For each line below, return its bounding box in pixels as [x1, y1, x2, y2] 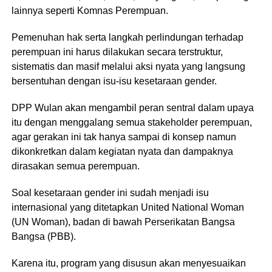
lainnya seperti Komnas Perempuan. [11, 5, 168, 16]
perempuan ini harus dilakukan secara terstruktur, [11, 46, 223, 57]
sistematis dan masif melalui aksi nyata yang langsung [11, 61, 245, 72]
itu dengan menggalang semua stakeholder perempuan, [11, 117, 252, 127]
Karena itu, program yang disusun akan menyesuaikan [11, 257, 246, 268]
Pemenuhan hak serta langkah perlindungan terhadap [11, 32, 243, 42]
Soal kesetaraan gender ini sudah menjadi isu [11, 187, 209, 198]
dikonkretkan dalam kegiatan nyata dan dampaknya [11, 146, 233, 157]
